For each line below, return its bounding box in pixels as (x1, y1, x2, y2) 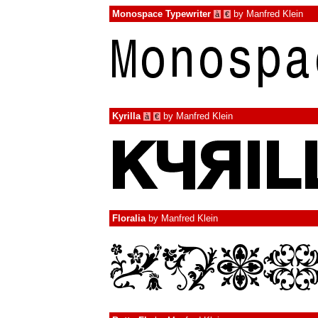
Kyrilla (112, 111, 141, 121)
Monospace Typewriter (112, 9, 211, 19)
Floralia (112, 213, 146, 224)
